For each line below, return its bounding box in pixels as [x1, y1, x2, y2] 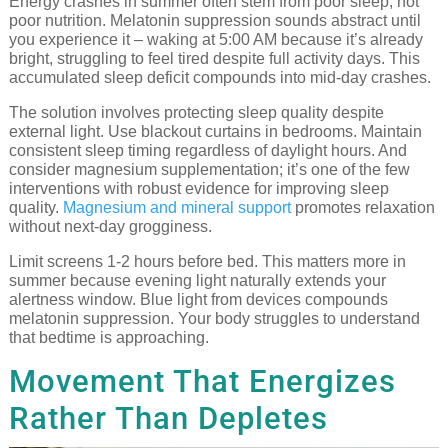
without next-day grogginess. [8, 217, 212, 235]
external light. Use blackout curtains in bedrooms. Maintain [8, 122, 422, 140]
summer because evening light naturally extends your [8, 271, 386, 289]
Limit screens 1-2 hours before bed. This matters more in [8, 252, 406, 270]
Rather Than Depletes [8, 399, 328, 437]
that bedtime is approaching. [8, 328, 209, 346]
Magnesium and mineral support [62, 198, 291, 216]
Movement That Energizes [8, 362, 396, 400]
